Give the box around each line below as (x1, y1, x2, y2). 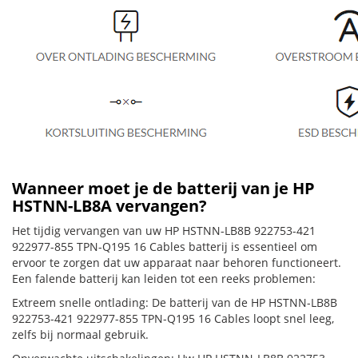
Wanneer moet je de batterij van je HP (12, 177, 315, 199)
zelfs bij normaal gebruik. (12, 327, 149, 342)
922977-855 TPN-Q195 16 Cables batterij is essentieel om (12, 239, 317, 254)
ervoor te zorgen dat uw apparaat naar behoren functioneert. (12, 255, 341, 270)
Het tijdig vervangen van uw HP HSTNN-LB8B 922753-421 (12, 223, 316, 238)
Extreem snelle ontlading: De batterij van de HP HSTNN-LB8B (12, 295, 337, 310)
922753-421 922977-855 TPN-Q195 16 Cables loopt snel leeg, (12, 311, 334, 326)
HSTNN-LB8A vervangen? (12, 195, 207, 217)
